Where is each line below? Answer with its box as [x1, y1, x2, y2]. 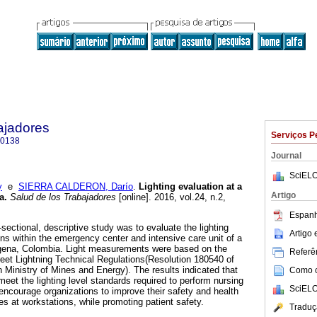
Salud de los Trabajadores [7, 192, 116, 203]
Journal [271, 151, 301, 161]
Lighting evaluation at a [139, 181, 242, 192]
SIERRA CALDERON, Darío [18, 181, 133, 192]
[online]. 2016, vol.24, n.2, [116, 192, 226, 203]
